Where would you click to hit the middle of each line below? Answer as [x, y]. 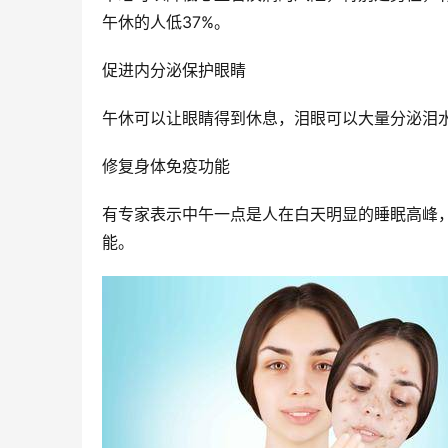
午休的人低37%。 [166, 22]
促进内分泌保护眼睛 [174, 70]
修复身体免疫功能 [166, 166]
